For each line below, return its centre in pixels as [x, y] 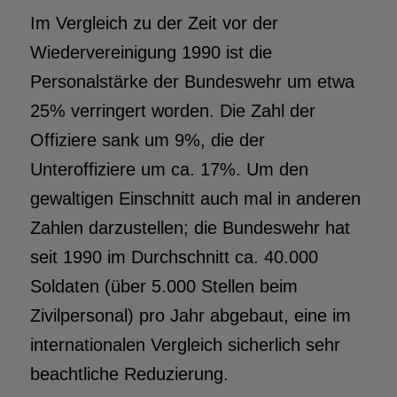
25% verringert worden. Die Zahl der [172, 110]
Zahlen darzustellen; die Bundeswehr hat [190, 227]
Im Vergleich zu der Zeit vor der [154, 23]
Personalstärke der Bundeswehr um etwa [192, 81]
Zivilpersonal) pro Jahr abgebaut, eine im [190, 315]
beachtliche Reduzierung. [129, 374]
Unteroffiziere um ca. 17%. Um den [169, 169]
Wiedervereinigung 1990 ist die [151, 52]
